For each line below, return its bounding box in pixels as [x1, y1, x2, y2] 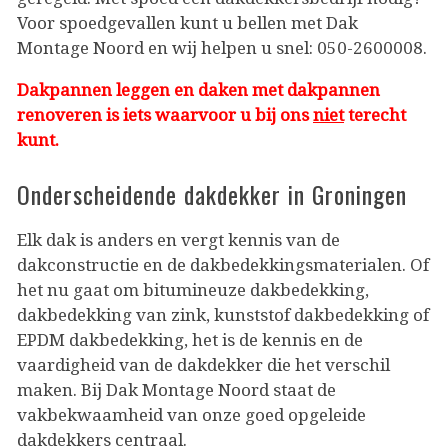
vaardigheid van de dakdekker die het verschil [17, 354, 390, 375]
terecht [344, 104, 406, 125]
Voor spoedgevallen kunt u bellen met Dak [17, 12, 358, 33]
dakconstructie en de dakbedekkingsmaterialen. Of [17, 254, 429, 275]
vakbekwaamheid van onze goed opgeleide [17, 404, 366, 425]
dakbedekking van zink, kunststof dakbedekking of [17, 304, 429, 325]
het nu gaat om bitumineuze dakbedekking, [17, 279, 369, 300]
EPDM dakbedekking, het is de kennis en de [17, 329, 363, 350]
